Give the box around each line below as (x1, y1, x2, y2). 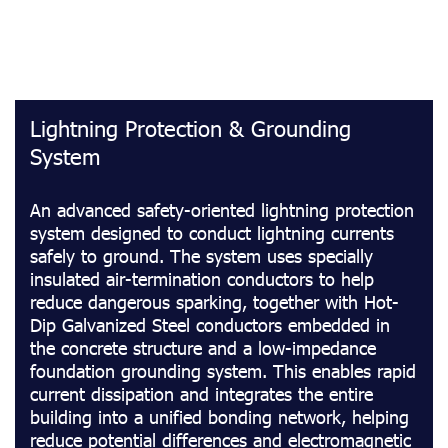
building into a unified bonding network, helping (30, 405, 409, 428)
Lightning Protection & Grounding (30, 114, 351, 141)
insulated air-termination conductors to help (30, 267, 374, 290)
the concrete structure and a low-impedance (30, 336, 376, 359)
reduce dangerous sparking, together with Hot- (30, 290, 399, 313)
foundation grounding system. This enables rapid (30, 359, 416, 382)
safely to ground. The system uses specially (30, 244, 373, 267)
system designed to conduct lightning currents (30, 221, 394, 244)
